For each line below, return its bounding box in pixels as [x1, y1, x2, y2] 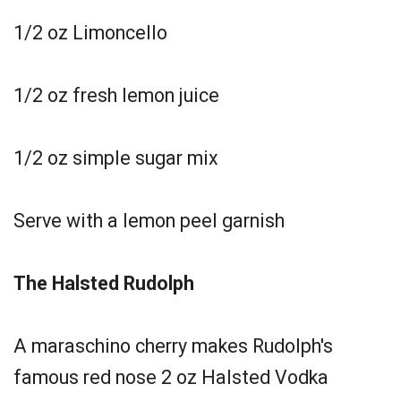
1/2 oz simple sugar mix [13, 147, 218, 169]
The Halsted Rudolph [13, 272, 194, 294]
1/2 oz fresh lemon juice [13, 84, 219, 107]
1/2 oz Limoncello [13, 21, 167, 44]
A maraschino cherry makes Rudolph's [13, 335, 333, 357]
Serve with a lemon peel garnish [13, 209, 285, 232]
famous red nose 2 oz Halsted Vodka [13, 366, 328, 388]
